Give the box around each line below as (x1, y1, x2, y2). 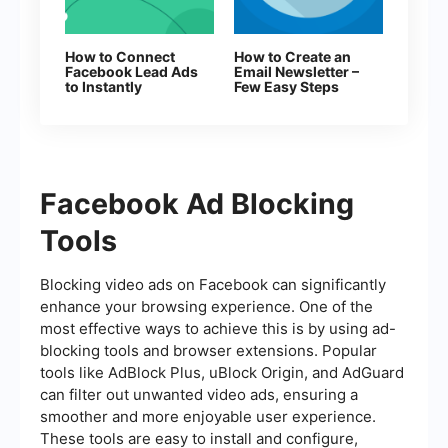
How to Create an (234, 48, 351, 66)
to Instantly (65, 78, 142, 96)
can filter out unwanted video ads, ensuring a (40, 385, 358, 405)
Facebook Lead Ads (65, 63, 198, 81)
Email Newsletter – (234, 63, 359, 81)
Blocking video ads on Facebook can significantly (40, 275, 386, 295)
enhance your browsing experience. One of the (40, 297, 373, 317)
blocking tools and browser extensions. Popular (40, 341, 377, 361)
